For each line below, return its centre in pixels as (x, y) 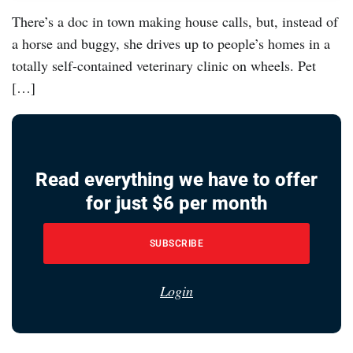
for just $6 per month (176, 204)
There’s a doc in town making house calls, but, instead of (175, 22)
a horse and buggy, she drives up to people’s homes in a (171, 44)
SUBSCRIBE (176, 244)
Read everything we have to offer (176, 180)
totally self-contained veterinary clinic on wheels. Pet (164, 66)
